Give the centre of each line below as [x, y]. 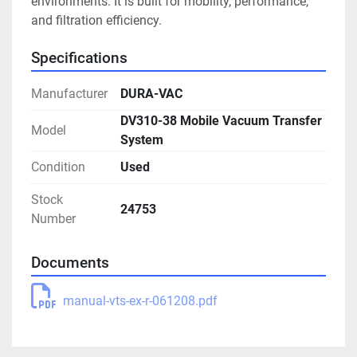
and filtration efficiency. [96, 21]
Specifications [79, 59]
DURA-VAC [151, 94]
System [142, 140]
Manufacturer [69, 94]
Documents [70, 263]
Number [53, 219]
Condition [58, 167]
